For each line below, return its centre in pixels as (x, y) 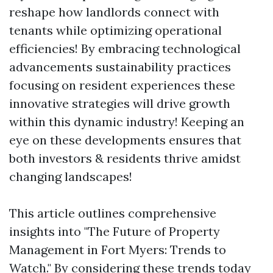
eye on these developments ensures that (125, 140)
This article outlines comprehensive (113, 213)
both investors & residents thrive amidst (125, 158)
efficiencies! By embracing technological (125, 48)
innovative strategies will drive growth (120, 103)
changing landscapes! (71, 176)
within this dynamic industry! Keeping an (127, 122)
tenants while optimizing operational (115, 30)
